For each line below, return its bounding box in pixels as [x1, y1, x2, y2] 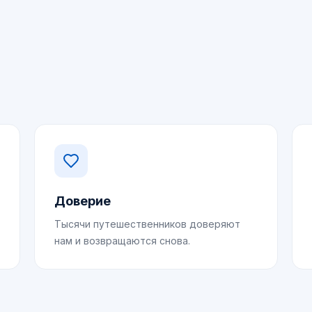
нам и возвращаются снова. [54, 235, 191, 247]
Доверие [54, 194, 111, 208]
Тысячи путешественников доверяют [54, 218, 241, 230]
